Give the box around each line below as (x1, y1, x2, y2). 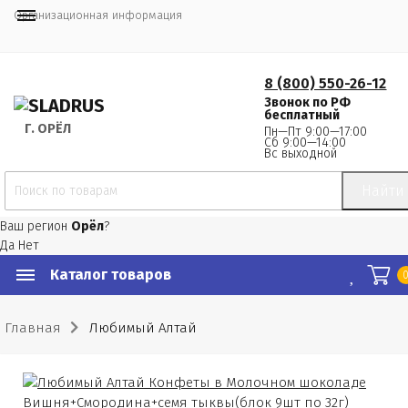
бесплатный (264, 107, 341, 123)
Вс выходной (264, 146, 338, 161)
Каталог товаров (50, 266, 171, 283)
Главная (5, 320, 61, 336)
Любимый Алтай (89, 320, 197, 336)
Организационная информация (14, 8, 182, 22)
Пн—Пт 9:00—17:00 (264, 124, 368, 139)
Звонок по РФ (264, 95, 352, 110)
